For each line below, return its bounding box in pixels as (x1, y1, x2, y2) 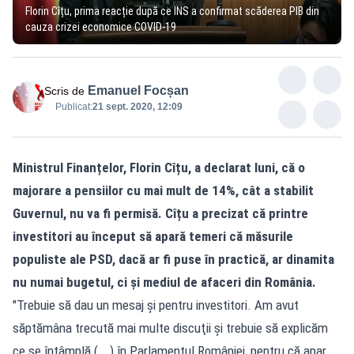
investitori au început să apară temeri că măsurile (13, 228, 293, 244)
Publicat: (55, 100, 92, 112)
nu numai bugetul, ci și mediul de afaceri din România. (13, 273, 319, 290)
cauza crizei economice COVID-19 (25, 20, 176, 33)
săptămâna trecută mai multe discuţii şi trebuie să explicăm (13, 319, 328, 336)
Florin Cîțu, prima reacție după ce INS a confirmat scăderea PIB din (25, 4, 319, 17)
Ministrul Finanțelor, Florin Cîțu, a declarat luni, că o (13, 159, 305, 175)
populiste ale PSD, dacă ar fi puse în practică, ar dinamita (13, 250, 334, 267)
